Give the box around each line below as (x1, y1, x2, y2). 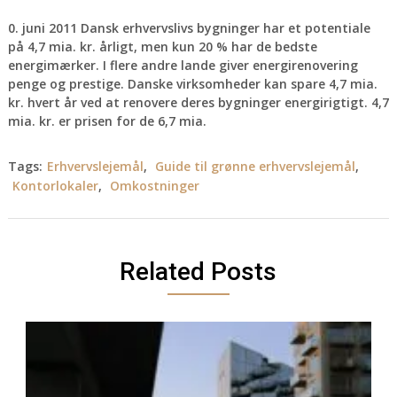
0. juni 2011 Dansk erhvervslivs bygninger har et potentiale (7, 19, 370, 36)
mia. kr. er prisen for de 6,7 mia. (7, 113, 206, 129)
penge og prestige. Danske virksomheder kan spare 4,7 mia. (7, 75, 378, 92)
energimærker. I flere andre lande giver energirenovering (7, 57, 358, 74)
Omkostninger (109, 177, 199, 194)
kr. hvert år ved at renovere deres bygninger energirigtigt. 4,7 (7, 94, 389, 111)
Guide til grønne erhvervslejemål (154, 158, 355, 175)
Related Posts (120, 257, 277, 286)
